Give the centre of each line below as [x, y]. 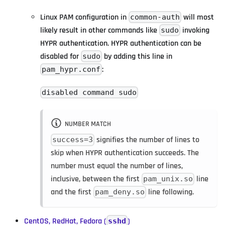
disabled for [61, 56]
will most [198, 17]
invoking [195, 30]
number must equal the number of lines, [117, 166]
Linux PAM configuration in [84, 17]
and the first [72, 192]
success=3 [73, 140]
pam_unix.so [168, 179]
